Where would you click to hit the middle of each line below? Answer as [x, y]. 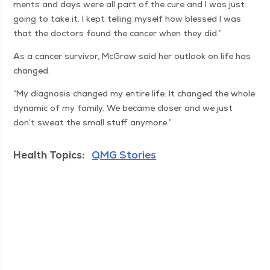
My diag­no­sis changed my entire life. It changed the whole [136, 94]
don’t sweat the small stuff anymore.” [93, 123]
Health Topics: [49, 155]
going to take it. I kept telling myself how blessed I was [127, 19]
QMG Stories [124, 155]
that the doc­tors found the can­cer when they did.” [118, 33]
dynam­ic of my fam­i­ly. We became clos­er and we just [123, 108]
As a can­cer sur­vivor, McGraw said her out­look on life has [132, 56]
